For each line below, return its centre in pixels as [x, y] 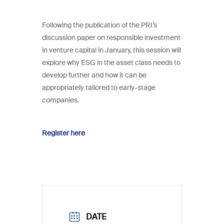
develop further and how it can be [94, 75]
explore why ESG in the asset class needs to [111, 63]
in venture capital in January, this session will [111, 50]
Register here [63, 133]
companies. [60, 100]
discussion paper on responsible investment [111, 38]
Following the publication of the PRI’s [99, 25]
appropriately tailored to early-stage [99, 88]
